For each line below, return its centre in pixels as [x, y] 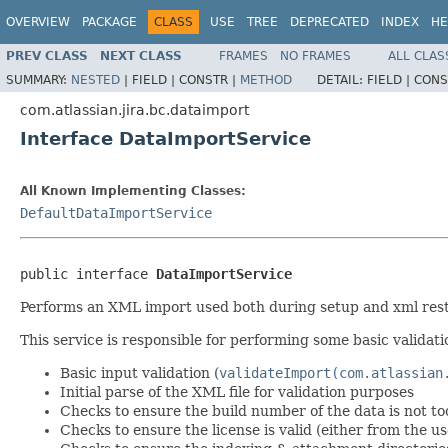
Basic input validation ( [139, 372]
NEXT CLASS [141, 55]
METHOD [266, 79]
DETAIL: [342, 79]
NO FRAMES [315, 55]
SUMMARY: [38, 79]
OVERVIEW [38, 22]
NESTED [95, 79]
